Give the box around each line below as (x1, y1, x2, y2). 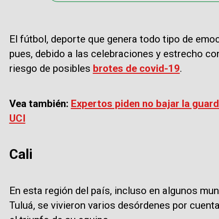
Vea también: (9, 98, 71, 110)
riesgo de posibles (9, 63, 93, 75)
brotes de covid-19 (92, 63, 180, 75)
